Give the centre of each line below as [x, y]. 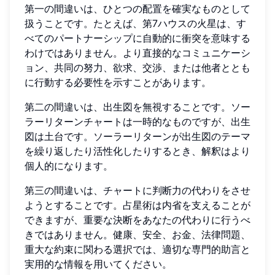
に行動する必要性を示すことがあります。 [118, 82]
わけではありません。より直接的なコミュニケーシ [137, 52]
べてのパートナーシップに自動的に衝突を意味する [137, 38]
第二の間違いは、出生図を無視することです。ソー [137, 107]
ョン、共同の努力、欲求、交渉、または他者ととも [137, 67]
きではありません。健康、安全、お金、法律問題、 [137, 234]
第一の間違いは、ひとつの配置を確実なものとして [137, 8]
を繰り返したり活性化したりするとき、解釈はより [137, 151]
